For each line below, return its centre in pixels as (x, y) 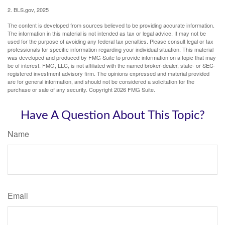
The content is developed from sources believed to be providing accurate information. (111, 25)
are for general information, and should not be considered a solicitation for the (101, 82)
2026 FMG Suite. (135, 90)
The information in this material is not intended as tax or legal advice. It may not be (107, 33)
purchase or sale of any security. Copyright (61, 90)
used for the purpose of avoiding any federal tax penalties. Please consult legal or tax (110, 41)
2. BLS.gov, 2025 (28, 10)
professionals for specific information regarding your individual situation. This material (110, 49)
